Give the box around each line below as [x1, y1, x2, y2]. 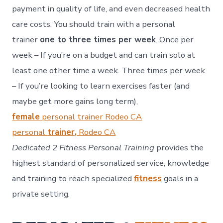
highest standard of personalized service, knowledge [12, 157, 210, 169]
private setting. [12, 188, 70, 200]
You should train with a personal [54, 18, 176, 30]
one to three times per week [40, 34, 156, 46]
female [12, 111, 40, 123]
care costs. [12, 18, 54, 30]
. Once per [156, 34, 194, 46]
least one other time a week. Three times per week [12, 65, 206, 77]
